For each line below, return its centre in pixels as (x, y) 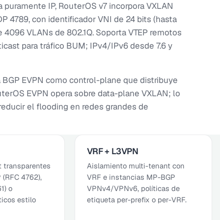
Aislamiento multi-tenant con (136, 165)
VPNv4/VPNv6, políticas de (133, 188)
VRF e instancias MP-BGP (131, 177)
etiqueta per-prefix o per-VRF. (137, 199)
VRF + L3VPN (112, 151)
